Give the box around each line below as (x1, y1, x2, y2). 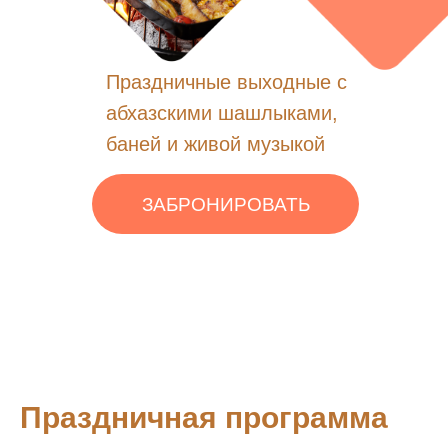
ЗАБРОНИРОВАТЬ (141, 193, 310, 215)
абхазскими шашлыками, (106, 102, 338, 124)
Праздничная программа (20, 401, 388, 434)
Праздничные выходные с (106, 71, 347, 93)
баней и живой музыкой (106, 133, 325, 155)
